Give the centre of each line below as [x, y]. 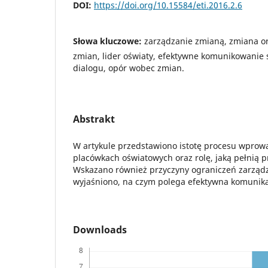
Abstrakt [94, 119]
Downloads [100, 229]
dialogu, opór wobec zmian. [129, 68]
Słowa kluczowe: [109, 41]
